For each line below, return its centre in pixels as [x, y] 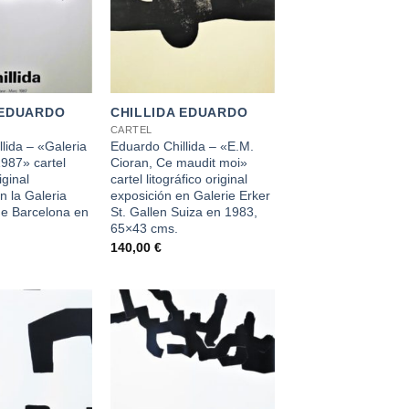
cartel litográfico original [178, 179]
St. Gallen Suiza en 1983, [184, 212]
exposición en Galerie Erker [190, 196]
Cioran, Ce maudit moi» [178, 163]
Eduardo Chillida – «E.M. [182, 147]
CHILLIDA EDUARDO [179, 113]
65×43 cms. [144, 229]
